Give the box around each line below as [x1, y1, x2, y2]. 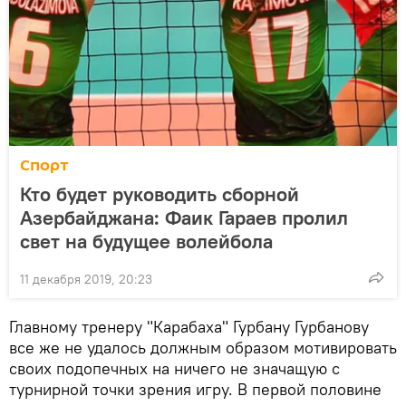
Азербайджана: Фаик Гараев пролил [20, 204, 348, 230]
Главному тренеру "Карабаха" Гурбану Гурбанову [9, 315, 369, 337]
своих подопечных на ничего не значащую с [9, 357, 340, 379]
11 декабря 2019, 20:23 [20, 270, 152, 287]
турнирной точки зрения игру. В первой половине [9, 378, 382, 400]
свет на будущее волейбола [20, 227, 273, 254]
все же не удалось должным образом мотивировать [9, 336, 397, 358]
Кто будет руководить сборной [20, 180, 299, 207]
